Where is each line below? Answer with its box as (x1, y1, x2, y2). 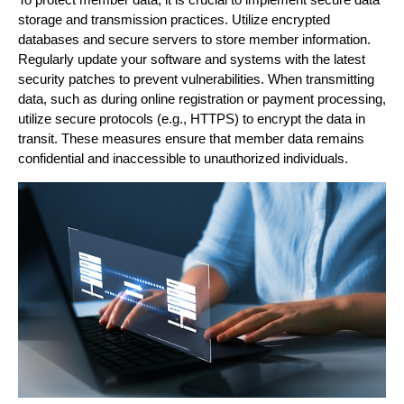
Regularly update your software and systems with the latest (18, 51, 365, 67)
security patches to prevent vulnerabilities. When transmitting (18, 71, 374, 87)
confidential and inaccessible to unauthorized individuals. (18, 151, 348, 166)
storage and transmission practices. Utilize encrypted (18, 12, 330, 27)
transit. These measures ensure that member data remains (18, 131, 364, 146)
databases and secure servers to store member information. (18, 32, 371, 47)
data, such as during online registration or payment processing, (18, 91, 386, 106)
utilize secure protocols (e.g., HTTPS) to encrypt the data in (18, 111, 365, 126)
